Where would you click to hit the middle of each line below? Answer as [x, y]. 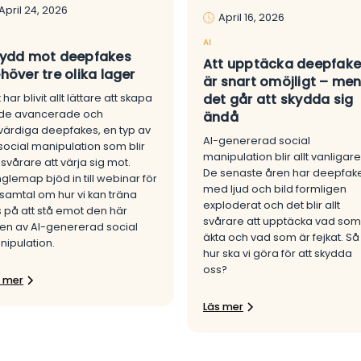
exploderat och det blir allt [271, 205]
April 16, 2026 [251, 17]
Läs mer [223, 306]
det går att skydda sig [278, 99]
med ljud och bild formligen [274, 189]
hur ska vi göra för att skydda [277, 253]
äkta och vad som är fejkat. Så [281, 237]
